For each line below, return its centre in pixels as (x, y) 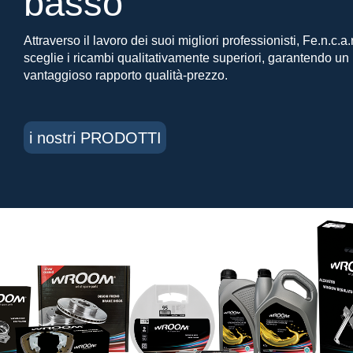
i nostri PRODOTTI (95, 138)
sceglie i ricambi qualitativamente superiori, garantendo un (186, 58)
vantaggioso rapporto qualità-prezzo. (126, 75)
